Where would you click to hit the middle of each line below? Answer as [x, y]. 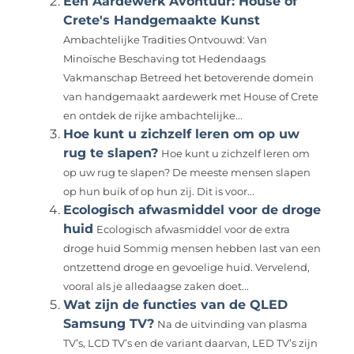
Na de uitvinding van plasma [233, 324]
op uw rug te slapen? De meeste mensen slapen [187, 172]
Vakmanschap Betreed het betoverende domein [189, 77]
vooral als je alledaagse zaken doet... [156, 286]
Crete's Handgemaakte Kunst [162, 20]
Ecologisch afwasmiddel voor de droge [192, 209]
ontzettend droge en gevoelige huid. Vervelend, [187, 267]
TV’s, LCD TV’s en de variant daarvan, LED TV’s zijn [191, 343]
